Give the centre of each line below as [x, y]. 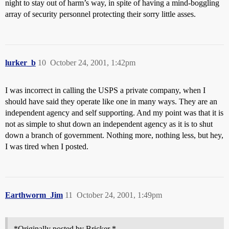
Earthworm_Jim [34, 195]
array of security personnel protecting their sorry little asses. [100, 14]
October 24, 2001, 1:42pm [93, 63]
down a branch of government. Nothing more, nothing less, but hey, [114, 135]
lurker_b [20, 63]
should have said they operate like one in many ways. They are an [111, 101]
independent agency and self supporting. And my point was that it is [114, 113]
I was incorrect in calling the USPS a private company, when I [105, 90]
